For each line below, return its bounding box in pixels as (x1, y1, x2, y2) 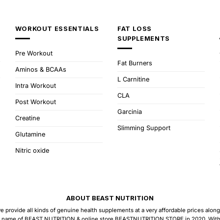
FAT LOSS (117, 25, 152, 32)
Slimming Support (117, 124, 170, 132)
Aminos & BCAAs (15, 66, 66, 74)
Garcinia (117, 108, 142, 116)
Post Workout (15, 98, 56, 106)
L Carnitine (117, 76, 149, 83)
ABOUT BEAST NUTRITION (66, 193, 154, 202)
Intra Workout (15, 82, 56, 90)
